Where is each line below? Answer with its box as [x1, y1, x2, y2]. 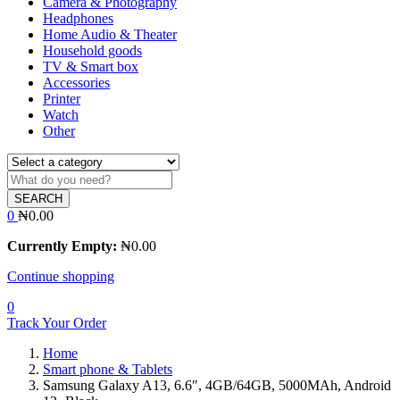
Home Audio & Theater [43, 26, 177, 42]
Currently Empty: [7, 237, 117, 254]
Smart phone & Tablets [43, 361, 172, 377]
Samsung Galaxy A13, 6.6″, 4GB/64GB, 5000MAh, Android [43, 377, 391, 393]
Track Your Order [7, 314, 106, 330]
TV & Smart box [43, 58, 138, 74]
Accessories [43, 74, 110, 90]
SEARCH [14, 191, 62, 205]
